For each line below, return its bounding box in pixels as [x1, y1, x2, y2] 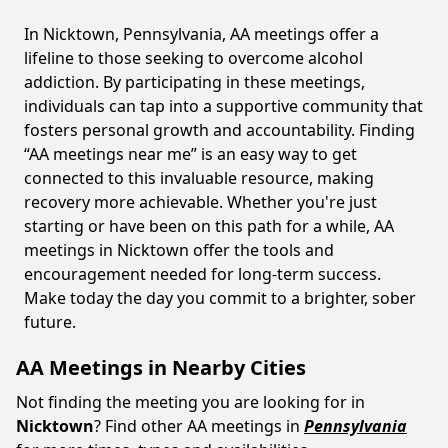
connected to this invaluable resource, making [24, 167, 374, 189]
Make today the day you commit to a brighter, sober [24, 287, 416, 309]
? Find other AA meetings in [94, 415, 300, 437]
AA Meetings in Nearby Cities [16, 354, 306, 381]
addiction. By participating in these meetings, [24, 71, 365, 93]
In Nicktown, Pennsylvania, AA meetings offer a [24, 23, 379, 45]
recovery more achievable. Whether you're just [24, 191, 377, 213]
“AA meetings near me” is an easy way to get [24, 143, 357, 165]
